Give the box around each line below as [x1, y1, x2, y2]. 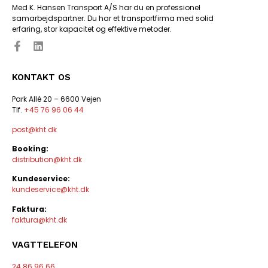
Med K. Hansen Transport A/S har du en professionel [12, 2, 200, 13]
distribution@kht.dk [12, 154, 82, 165]
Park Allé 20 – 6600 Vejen [12, 94, 101, 105]
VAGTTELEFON [12, 239, 78, 251]
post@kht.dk [12, 124, 57, 135]
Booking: [12, 144, 48, 154]
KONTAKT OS [12, 72, 71, 83]
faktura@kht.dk [12, 214, 67, 225]
